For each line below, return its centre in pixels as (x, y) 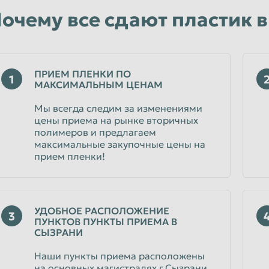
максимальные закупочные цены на (120, 144)
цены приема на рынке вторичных (116, 120)
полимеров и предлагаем (95, 132)
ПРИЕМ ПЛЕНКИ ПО (83, 74)
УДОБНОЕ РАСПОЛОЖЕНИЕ (102, 211)
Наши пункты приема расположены (119, 256)
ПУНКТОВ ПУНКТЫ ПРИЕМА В (106, 222)
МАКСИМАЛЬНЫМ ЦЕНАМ (98, 85)
